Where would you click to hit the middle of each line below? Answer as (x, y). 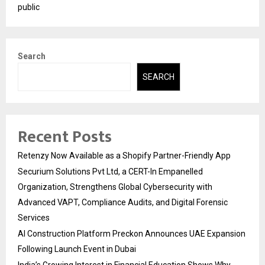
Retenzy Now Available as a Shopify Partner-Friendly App (124, 156)
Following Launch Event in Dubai (77, 249)
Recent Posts (65, 137)
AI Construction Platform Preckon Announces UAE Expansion (132, 234)
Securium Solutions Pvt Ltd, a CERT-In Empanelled (110, 172)
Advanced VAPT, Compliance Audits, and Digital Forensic (123, 203)
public (29, 7)
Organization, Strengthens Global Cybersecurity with (115, 187)
